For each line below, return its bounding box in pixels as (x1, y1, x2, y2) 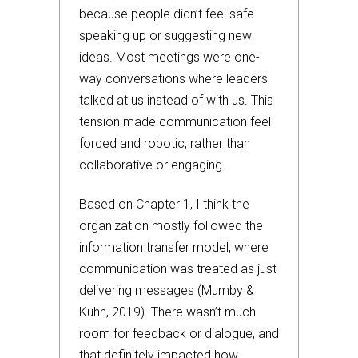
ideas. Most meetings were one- (79, 50, 260, 65)
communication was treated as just (79, 261, 276, 276)
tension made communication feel (79, 114, 271, 129)
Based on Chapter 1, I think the (79, 197, 249, 212)
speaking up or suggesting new (79, 28, 252, 43)
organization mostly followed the (79, 218, 263, 233)
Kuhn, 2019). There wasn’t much (79, 304, 256, 320)
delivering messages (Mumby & (79, 283, 254, 298)
